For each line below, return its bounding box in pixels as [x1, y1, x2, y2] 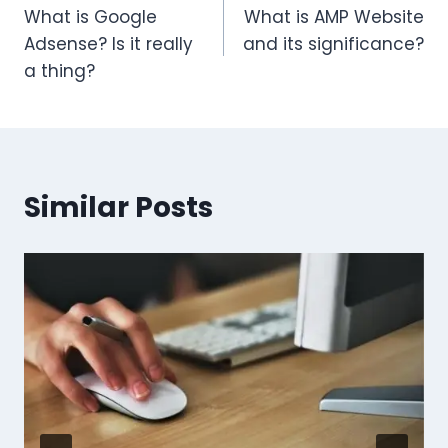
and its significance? [243, 32, 424, 57]
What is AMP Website [244, 5, 424, 30]
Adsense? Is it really [24, 32, 193, 57]
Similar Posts [24, 188, 213, 228]
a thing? [24, 59, 95, 84]
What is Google [24, 5, 157, 30]
